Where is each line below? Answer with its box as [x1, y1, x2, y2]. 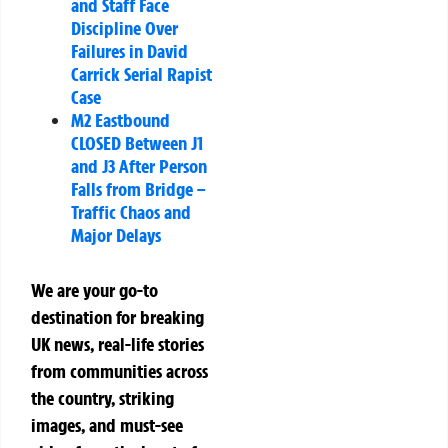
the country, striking [31, 385, 174, 410]
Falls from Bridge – [71, 176, 206, 201]
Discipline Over [71, 15, 178, 40]
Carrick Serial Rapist [71, 61, 212, 86]
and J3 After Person [71, 153, 207, 178]
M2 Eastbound [71, 107, 170, 132]
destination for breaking [31, 304, 204, 329]
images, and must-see [31, 412, 183, 437]
